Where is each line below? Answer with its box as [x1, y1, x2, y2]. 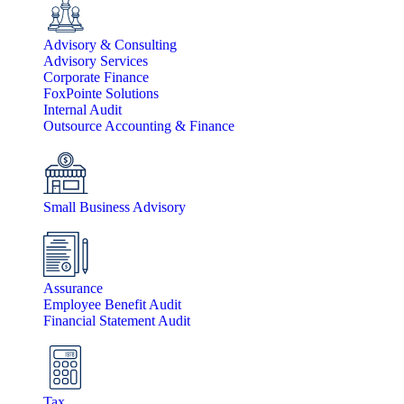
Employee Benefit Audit [43, 297, 181, 312]
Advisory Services [43, 53, 148, 69]
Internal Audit [43, 102, 122, 117]
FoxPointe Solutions [43, 86, 159, 101]
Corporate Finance [43, 69, 149, 85]
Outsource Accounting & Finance [43, 118, 234, 133]
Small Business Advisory [43, 199, 186, 215]
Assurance [43, 280, 103, 296]
